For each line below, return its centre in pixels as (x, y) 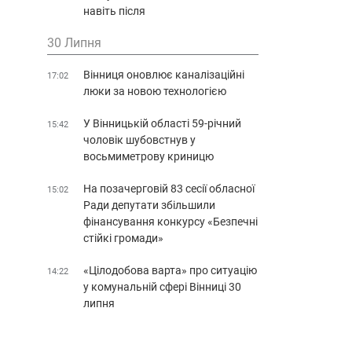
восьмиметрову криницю (148, 156)
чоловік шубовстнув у (139, 139)
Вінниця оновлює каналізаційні (164, 74)
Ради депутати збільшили (149, 205)
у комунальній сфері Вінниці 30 (162, 286)
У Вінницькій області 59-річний (162, 123)
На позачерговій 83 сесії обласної (169, 188)
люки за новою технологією (155, 91)
